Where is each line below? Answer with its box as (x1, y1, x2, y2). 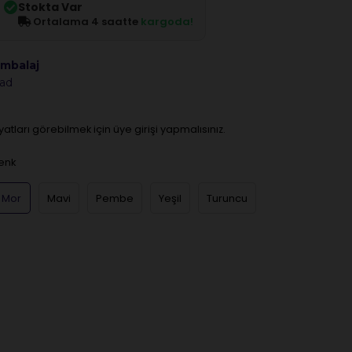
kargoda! (138, 14, 193, 29)
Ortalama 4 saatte (31, 14, 138, 29)
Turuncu (207, 190, 247, 206)
